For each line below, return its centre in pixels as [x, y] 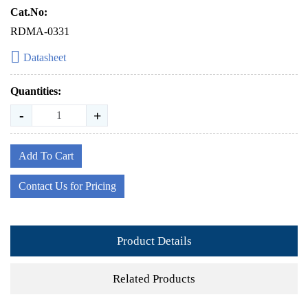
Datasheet [45, 57]
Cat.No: [29, 12]
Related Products [154, 278]
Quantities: [36, 91]
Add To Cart [46, 156]
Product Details [154, 241]
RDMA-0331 [40, 31]
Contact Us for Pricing [67, 186]
